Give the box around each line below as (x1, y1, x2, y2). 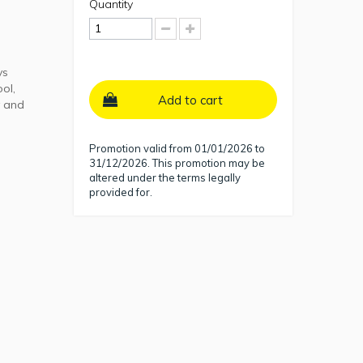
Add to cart (158, 92, 224, 108)
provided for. (88, 185, 152, 199)
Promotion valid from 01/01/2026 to (88, 141, 265, 155)
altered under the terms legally (88, 170, 241, 184)
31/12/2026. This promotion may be (88, 156, 265, 169)
